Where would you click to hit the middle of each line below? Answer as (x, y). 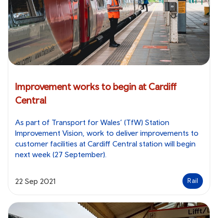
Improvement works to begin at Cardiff (96, 87)
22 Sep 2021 (35, 181)
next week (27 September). (63, 154)
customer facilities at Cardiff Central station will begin (105, 144)
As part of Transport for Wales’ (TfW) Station (92, 122)
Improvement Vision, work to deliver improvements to (107, 133)
